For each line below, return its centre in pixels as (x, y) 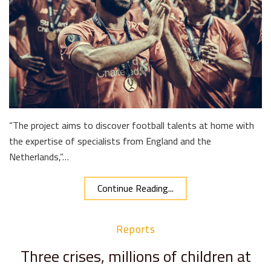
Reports (135, 230)
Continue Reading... (135, 188)
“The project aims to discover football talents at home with (132, 126)
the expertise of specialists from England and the (110, 141)
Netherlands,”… (39, 157)
